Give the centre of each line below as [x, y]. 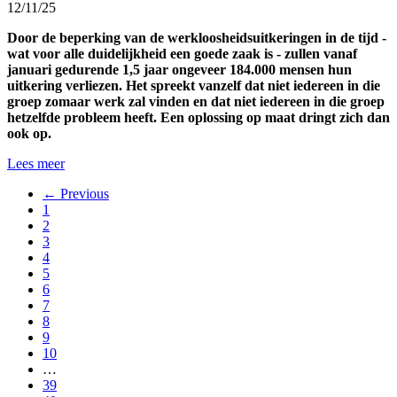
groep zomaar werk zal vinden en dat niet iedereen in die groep [196, 101]
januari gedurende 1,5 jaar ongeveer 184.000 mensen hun [179, 70]
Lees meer [36, 163]
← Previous [76, 194]
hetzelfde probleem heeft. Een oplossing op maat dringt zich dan [198, 117]
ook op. [29, 133]
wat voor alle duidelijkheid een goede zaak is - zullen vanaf [182, 54]
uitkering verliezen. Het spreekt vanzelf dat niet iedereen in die [194, 86]
